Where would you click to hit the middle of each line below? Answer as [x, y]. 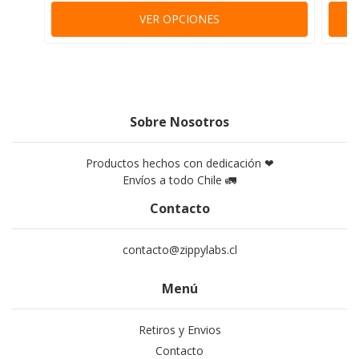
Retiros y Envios [179, 330]
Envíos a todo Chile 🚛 [179, 180]
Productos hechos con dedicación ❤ [179, 163]
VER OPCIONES [179, 19]
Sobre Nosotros [179, 122]
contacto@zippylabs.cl [179, 250]
